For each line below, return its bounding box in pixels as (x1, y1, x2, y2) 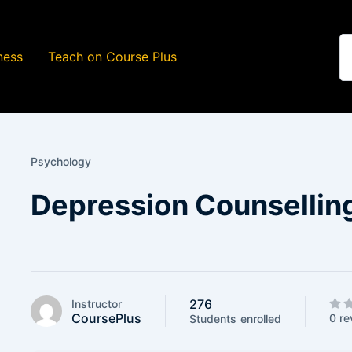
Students (189, 312, 236, 325)
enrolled (240, 312, 281, 325)
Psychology (31, 155, 91, 168)
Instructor (71, 296, 122, 310)
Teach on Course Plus (47, 48, 177, 64)
